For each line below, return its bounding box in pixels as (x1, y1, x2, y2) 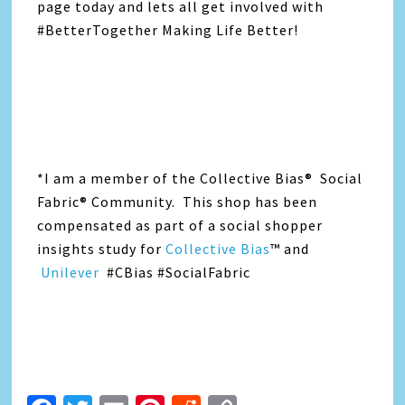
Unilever (41, 263, 104, 282)
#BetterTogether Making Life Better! (37, 21, 299, 40)
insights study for (37, 240, 163, 259)
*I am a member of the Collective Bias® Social (37, 169, 363, 188)
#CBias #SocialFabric (103, 263, 251, 282)
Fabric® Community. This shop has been (37, 193, 318, 212)
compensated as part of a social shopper (37, 216, 324, 235)
